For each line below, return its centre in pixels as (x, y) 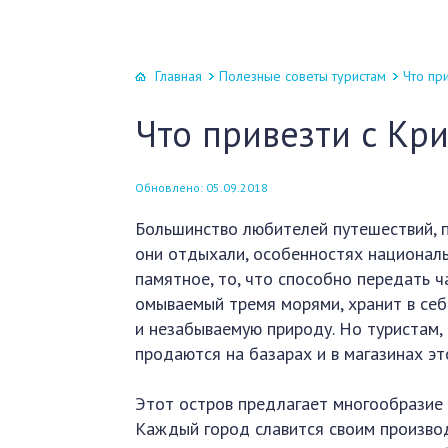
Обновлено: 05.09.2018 (202, 187)
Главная (179, 76)
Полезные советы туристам (303, 76)
